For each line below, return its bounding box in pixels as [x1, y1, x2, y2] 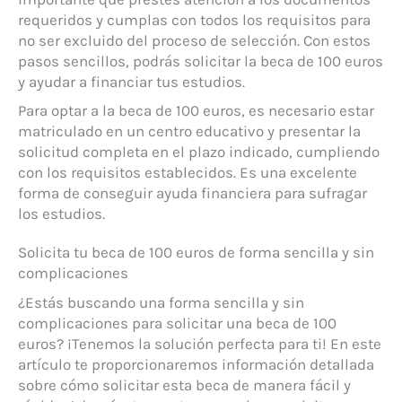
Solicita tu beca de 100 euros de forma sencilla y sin [18, 242, 374, 261]
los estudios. [18, 204, 105, 223]
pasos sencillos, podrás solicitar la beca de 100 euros [18, 52, 383, 71]
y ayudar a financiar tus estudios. [18, 73, 245, 92]
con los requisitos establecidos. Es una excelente [18, 162, 357, 181]
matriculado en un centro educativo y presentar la [18, 121, 361, 140]
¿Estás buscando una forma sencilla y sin [18, 293, 304, 311]
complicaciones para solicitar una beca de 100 [18, 313, 336, 332]
